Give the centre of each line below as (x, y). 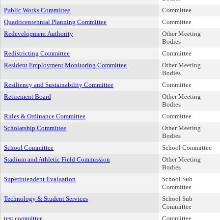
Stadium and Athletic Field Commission (57, 159)
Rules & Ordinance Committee (45, 116)
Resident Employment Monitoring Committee (65, 65)
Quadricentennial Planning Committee (55, 22)
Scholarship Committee (35, 128)
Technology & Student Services (46, 199)
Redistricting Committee (37, 53)
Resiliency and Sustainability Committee (59, 85)
